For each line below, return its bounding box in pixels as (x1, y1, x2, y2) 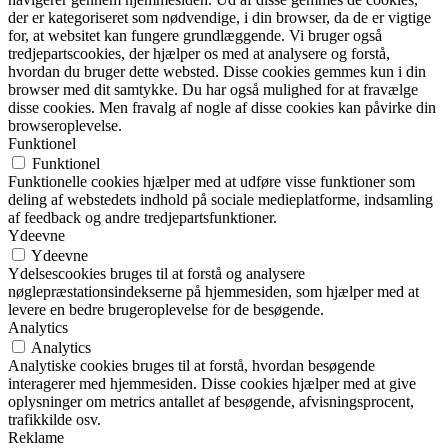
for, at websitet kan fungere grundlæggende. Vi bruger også (8, 27, 382, 45)
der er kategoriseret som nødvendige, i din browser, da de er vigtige (8, 9, 431, 27)
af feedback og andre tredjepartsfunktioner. (8, 209, 277, 227)
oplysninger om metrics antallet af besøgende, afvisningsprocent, (8, 393, 414, 411)
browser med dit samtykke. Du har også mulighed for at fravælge (8, 81, 418, 99)
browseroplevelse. (8, 117, 122, 135)
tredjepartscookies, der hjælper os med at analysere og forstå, (8, 45, 390, 63)
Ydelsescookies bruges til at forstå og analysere (8, 265, 305, 283)
